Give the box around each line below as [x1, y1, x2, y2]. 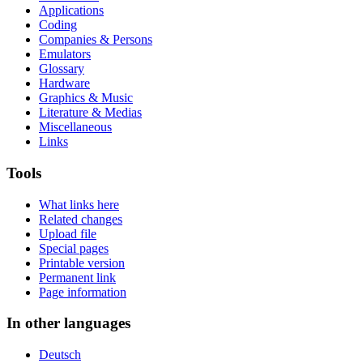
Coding [39, 18, 77, 32]
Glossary [39, 62, 84, 76]
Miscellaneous [39, 120, 112, 135]
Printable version [39, 255, 125, 270]
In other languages [6, 314, 130, 332]
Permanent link [39, 270, 116, 284]
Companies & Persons [39, 32, 152, 47]
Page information [39, 284, 126, 299]
